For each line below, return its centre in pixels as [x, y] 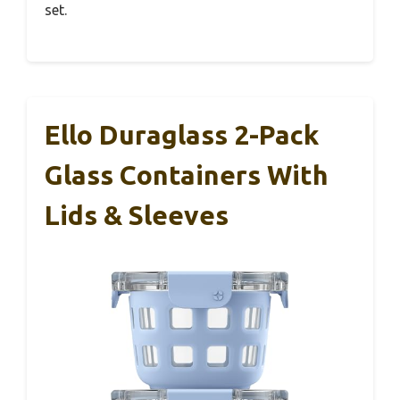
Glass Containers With [187, 175]
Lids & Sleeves [137, 216]
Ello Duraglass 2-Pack [182, 135]
